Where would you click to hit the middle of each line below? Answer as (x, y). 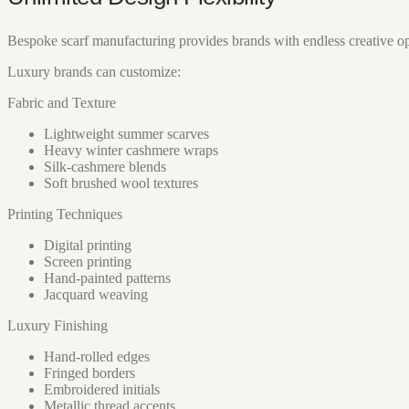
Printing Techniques (65, 215)
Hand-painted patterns (107, 278)
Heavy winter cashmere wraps (131, 151)
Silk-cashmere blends (105, 167)
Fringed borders (89, 373)
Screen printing (88, 262)
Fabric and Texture (62, 103)
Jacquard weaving (96, 295)
